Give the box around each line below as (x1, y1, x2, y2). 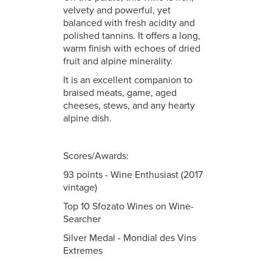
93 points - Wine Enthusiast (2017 (63, 169, 203, 181)
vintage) (63, 182, 97, 194)
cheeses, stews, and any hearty (63, 100, 195, 112)
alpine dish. (63, 112, 112, 124)
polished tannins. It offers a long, (63, 30, 200, 42)
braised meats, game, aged (63, 87, 177, 99)
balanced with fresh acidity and (63, 17, 195, 29)
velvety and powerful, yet (63, 4, 171, 16)
